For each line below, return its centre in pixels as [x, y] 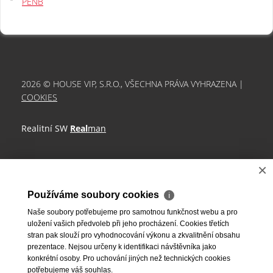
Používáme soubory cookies [94, 195]
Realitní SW [46, 128]
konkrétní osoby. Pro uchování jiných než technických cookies [129, 258]
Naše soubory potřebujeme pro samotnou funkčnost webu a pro [133, 212]
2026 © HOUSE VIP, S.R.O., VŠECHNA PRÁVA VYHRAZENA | [133, 83]
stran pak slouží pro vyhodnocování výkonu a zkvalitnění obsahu [134, 235]
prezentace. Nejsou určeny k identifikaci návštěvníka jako [122, 247]
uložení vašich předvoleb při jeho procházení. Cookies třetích [128, 224]
